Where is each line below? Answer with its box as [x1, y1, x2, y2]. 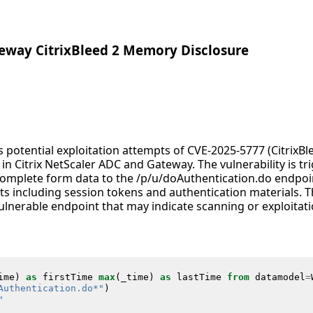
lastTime [176, 271, 221, 282]
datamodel [254, 271, 305, 282]
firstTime [42, 271, 93, 282]
